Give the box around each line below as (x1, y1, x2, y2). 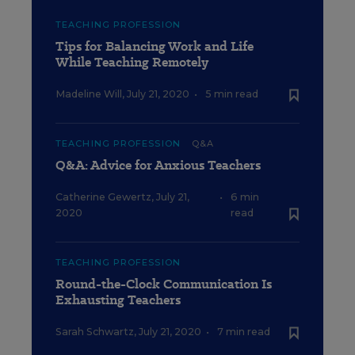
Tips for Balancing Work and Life (55, 36, 254, 55)
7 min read (217, 325, 270, 338)
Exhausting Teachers (55, 290, 181, 309)
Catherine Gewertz (55, 190, 151, 203)
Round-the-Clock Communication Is (55, 274, 272, 293)
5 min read (205, 87, 258, 100)
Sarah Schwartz (55, 325, 134, 338)
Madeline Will (55, 87, 122, 100)
